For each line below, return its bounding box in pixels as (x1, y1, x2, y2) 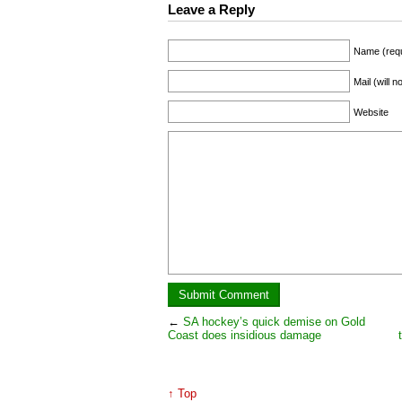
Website (354, 107, 389, 118)
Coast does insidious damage (168, 328, 321, 343)
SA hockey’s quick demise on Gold (183, 315, 365, 329)
